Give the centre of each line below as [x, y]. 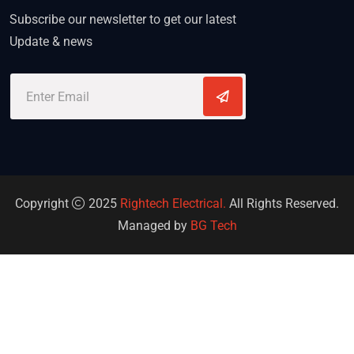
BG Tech [213, 226]
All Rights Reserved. [282, 204]
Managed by [154, 226]
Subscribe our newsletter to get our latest [123, 20]
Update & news [51, 42]
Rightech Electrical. [173, 204]
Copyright [43, 204]
